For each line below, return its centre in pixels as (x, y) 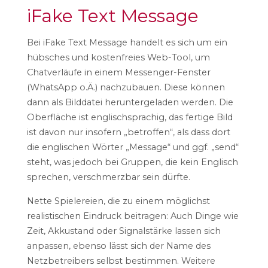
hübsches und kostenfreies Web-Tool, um (118, 58)
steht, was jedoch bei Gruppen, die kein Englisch (132, 162)
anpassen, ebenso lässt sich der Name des (118, 246)
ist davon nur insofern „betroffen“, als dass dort (128, 133)
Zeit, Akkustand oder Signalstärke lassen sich (124, 231)
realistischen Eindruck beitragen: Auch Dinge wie (133, 216)
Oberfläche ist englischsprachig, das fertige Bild (130, 118)
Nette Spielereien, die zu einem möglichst (118, 201)
